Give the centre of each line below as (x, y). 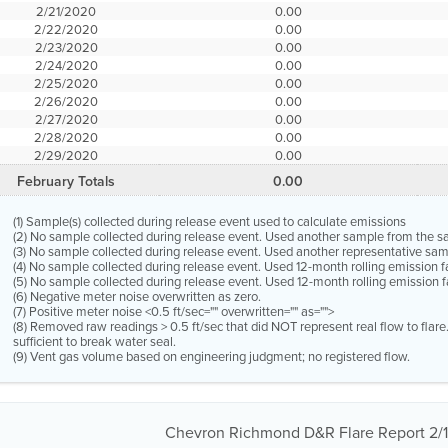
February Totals (66, 181)
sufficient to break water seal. (95, 341)
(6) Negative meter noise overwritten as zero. (137, 296)
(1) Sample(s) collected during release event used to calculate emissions (210, 221)
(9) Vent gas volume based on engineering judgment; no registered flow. (212, 356)
